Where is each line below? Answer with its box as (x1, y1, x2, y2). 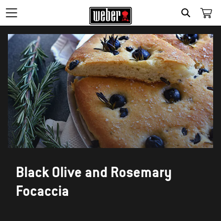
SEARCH (187, 20, 218, 29)
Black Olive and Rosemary (16, 163, 172, 182)
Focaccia (16, 182, 69, 200)
